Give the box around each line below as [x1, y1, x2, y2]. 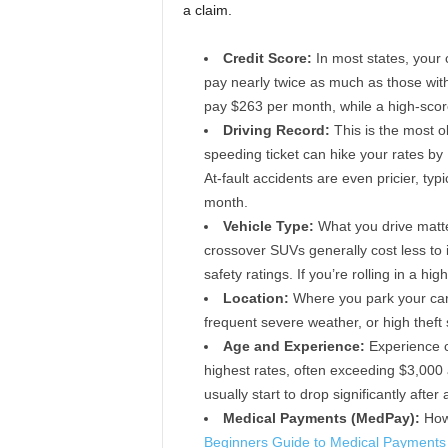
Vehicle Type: [222, 218, 314, 234]
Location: [222, 290, 289, 306]
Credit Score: [222, 50, 312, 66]
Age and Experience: [222, 338, 365, 354]
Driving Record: [222, 122, 330, 138]
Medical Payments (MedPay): [222, 410, 420, 426]
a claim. [182, 2, 232, 18]
